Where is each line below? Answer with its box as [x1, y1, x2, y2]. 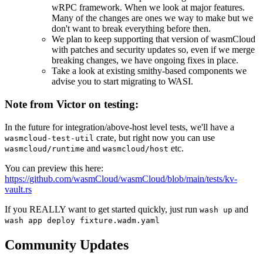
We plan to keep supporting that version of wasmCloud [52, 34, 255, 45]
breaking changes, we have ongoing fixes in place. [52, 55, 238, 66]
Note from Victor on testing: [5, 98, 139, 111]
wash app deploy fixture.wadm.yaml [5, 215, 160, 225]
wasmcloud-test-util [5, 133, 94, 143]
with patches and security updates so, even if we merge [52, 45, 255, 55]
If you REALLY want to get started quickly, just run [5, 204, 200, 214]
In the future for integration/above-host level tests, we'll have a [5, 122, 234, 132]
